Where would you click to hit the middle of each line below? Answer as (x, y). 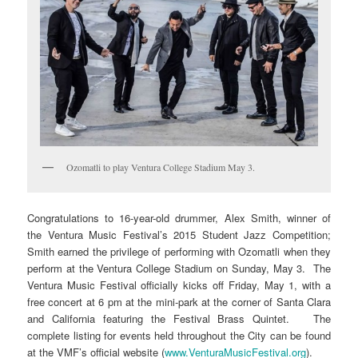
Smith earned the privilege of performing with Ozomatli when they (179, 251)
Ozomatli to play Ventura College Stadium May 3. (161, 167)
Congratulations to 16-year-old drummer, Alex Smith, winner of (179, 217)
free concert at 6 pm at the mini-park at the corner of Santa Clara (179, 301)
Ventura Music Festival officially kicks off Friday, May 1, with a (179, 284)
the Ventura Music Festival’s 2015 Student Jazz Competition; (179, 234)
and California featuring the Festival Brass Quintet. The (179, 318)
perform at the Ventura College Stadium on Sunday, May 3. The (179, 268)
